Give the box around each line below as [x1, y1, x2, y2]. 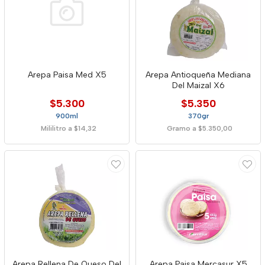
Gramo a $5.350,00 [167, 124, 232, 132]
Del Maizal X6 [172, 80, 225, 91]
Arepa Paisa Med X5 [27, 70, 106, 80]
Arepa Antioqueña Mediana [146, 70, 251, 80]
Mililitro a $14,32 [40, 124, 96, 132]
